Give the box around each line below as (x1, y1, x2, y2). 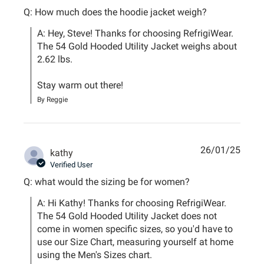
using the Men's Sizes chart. (37, 249, 155, 260)
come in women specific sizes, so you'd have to (37, 223, 233, 235)
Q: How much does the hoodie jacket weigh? (24, 6, 207, 18)
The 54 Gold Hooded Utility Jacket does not (37, 210, 217, 222)
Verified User (50, 160, 93, 169)
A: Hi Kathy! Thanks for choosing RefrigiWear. (37, 197, 227, 209)
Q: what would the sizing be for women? (24, 176, 190, 187)
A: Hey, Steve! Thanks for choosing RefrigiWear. (37, 27, 234, 39)
